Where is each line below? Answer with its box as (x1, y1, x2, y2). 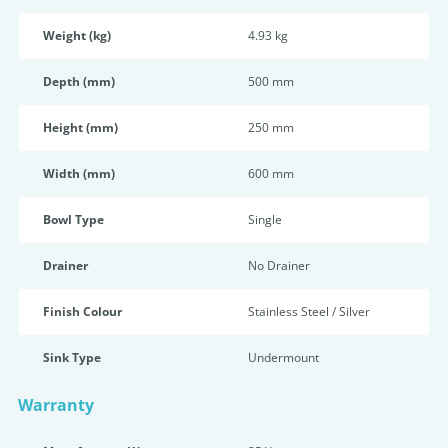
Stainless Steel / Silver (248, 303, 370, 320)
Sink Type (43, 349, 101, 366)
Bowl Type (43, 211, 104, 228)
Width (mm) (43, 165, 115, 182)
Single (248, 211, 282, 228)
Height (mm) (43, 119, 118, 136)
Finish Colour (43, 303, 122, 320)
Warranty (18, 394, 94, 416)
